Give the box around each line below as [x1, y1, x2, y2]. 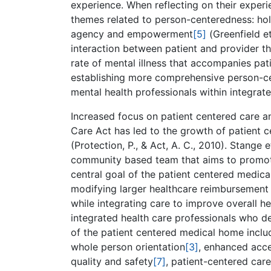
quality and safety [71, 255, 153, 267]
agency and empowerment [71, 27, 193, 40]
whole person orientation [71, 240, 185, 253]
